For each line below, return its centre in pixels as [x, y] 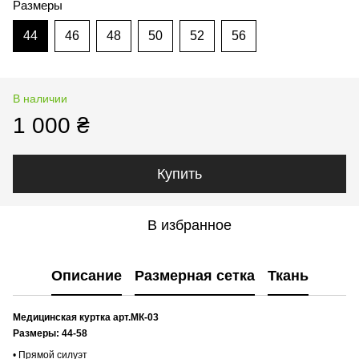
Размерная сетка [194, 276]
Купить [179, 173]
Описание [86, 276]
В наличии [40, 98]
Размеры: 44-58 [50, 333]
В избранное [189, 225]
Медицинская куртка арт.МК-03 [86, 317]
